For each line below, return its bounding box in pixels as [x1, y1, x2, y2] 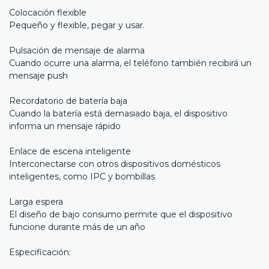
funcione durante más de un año [9, 222, 145, 233]
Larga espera [9, 196, 63, 208]
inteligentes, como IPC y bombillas [9, 171, 155, 183]
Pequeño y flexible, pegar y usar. [9, 20, 145, 31]
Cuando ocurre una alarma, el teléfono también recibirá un [9, 58, 252, 69]
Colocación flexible [9, 7, 86, 19]
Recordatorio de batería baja [9, 95, 127, 107]
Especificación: [9, 247, 71, 258]
